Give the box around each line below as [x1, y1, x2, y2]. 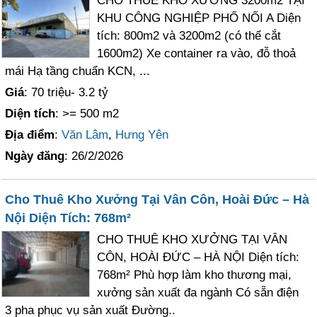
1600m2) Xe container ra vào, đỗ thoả [97, 47, 296, 60]
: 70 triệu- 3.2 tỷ [24, 86, 109, 99]
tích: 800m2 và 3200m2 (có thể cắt [97, 29, 282, 42]
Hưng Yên [115, 128, 169, 142]
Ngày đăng [5, 149, 65, 163]
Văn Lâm [62, 128, 109, 142]
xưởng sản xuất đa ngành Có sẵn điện [97, 286, 299, 299]
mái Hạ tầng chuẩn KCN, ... [5, 64, 151, 78]
